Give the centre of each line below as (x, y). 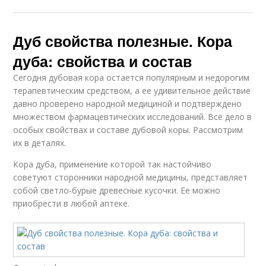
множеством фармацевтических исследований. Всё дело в (133, 117)
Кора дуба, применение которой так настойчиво (113, 164)
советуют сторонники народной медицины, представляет (131, 177)
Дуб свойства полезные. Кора (123, 41)
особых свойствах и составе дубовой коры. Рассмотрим (128, 130)
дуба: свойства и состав (103, 61)
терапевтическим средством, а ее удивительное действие (132, 91)
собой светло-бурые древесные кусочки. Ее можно (117, 190)
